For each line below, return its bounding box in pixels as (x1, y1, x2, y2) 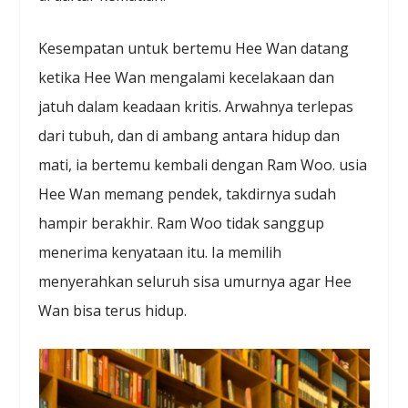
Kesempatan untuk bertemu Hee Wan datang (38, 38, 350, 59)
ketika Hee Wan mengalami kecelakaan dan (38, 67, 335, 88)
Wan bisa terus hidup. (38, 301, 188, 321)
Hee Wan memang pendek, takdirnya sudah (38, 184, 337, 205)
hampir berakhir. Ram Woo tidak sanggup (38, 213, 325, 234)
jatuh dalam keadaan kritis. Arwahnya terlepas (38, 97, 354, 117)
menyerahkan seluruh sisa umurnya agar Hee (38, 271, 352, 292)
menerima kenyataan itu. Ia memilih (38, 242, 282, 263)
